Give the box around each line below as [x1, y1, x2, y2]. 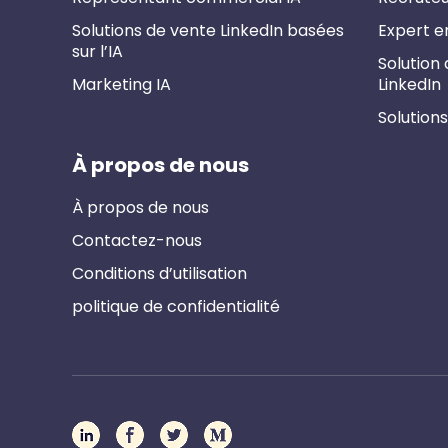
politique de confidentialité [72, 295, 280, 319]
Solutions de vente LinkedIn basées [72, 19, 344, 43]
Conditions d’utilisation [72, 262, 247, 286]
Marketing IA [72, 73, 171, 97]
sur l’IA [72, 40, 123, 64]
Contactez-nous [72, 229, 202, 253]
